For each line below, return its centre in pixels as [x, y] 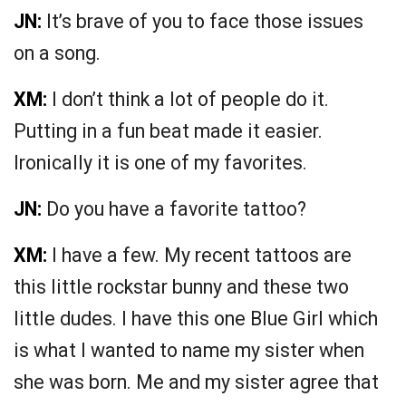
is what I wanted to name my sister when [189, 351]
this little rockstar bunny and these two [181, 287]
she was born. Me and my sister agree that [196, 382]
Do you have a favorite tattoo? [174, 209]
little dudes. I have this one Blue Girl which [196, 319]
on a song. [57, 53]
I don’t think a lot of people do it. [188, 100]
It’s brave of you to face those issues [203, 22]
